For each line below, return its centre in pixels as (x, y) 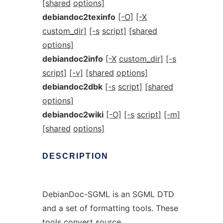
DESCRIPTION (75, 156)
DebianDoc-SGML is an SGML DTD (108, 194)
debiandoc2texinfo (79, 17)
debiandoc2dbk (72, 87)
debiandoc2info (72, 59)
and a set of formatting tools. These (110, 208)
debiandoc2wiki (73, 114)
